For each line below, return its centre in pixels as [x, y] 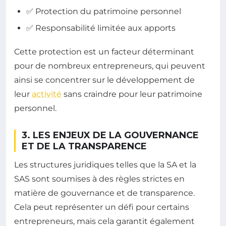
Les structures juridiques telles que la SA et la [105, 164]
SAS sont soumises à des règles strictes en [99, 179]
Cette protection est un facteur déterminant [104, 51]
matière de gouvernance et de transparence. [104, 193]
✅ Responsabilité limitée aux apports [101, 28]
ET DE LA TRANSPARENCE [84, 146]
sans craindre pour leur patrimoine [132, 94]
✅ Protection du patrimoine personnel [104, 11]
